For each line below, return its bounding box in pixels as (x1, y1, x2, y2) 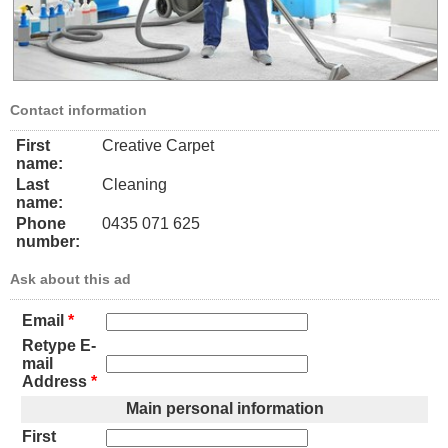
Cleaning (102, 175, 167, 193)
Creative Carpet (102, 136, 214, 154)
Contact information (10, 101, 147, 118)
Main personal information (125, 399, 324, 417)
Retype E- (22, 336, 96, 354)
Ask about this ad (10, 270, 131, 287)
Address (22, 372, 87, 390)
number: (16, 232, 80, 250)
